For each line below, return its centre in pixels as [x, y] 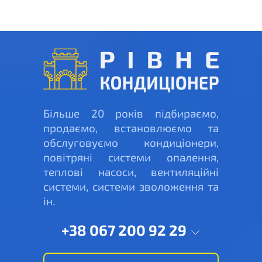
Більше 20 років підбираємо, [131, 113]
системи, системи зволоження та [131, 187]
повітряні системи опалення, [131, 157]
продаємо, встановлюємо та [131, 128]
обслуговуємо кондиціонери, [131, 143]
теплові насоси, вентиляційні [131, 172]
